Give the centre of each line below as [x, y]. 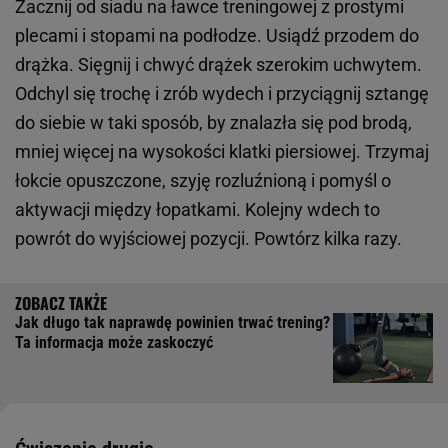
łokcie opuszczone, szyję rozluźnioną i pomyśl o [203, 180]
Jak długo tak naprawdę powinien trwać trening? [172, 322]
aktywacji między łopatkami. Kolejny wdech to [197, 209]
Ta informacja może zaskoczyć [114, 342]
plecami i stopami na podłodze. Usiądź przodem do [217, 35]
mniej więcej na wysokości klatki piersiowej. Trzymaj [222, 151]
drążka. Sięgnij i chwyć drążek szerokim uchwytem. [218, 64]
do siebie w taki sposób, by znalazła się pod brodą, [213, 122]
